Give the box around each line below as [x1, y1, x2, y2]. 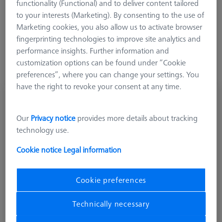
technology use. [16, 124, 69, 135]
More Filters [20, 14, 64, 26]
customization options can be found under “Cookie [16, 56, 186, 68]
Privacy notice [31, 112, 76, 123]
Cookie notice [16, 144, 64, 155]
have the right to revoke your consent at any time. [16, 80, 182, 92]
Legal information [63, 144, 122, 155]
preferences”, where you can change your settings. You [16, 68, 200, 80]
